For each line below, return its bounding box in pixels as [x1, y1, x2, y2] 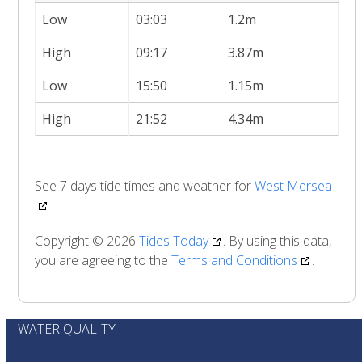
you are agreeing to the [35, 250, 172, 269]
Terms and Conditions [171, 250, 298, 269]
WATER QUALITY [18, 319, 116, 338]
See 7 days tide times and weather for [35, 176, 255, 195]
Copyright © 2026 [35, 231, 140, 250]
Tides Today [139, 231, 209, 250]
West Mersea [255, 176, 333, 195]
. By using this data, [223, 231, 332, 250]
